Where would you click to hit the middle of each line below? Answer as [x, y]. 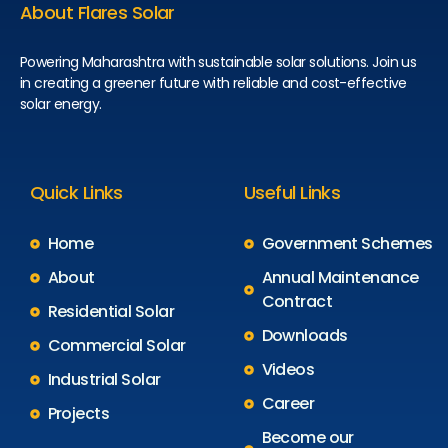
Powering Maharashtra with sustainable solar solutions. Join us [218, 62]
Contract [297, 302]
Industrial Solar [104, 380]
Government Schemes [347, 244]
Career [288, 404]
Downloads [304, 336]
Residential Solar [110, 312]
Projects [78, 414]
